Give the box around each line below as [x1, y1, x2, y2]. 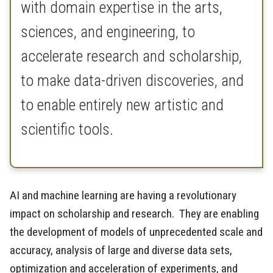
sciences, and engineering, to [21, 23, 195, 41]
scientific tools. [21, 120, 113, 139]
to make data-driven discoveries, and [21, 71, 244, 90]
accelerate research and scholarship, [21, 47, 242, 66]
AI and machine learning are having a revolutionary [10, 188, 236, 203]
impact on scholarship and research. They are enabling [10, 207, 259, 221]
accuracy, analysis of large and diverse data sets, [10, 243, 232, 258]
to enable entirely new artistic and [21, 96, 224, 115]
